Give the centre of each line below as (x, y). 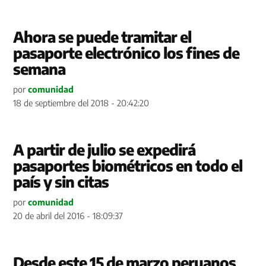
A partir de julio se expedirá (104, 149)
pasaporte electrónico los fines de (126, 53)
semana (39, 69)
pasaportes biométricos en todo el (128, 165)
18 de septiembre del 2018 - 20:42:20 (81, 102)
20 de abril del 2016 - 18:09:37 (68, 215)
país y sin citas (61, 181)
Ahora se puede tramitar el (102, 37)
